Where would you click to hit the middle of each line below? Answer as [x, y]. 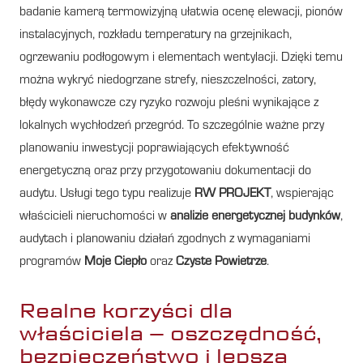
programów [52, 262]
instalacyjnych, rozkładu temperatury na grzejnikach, [156, 35]
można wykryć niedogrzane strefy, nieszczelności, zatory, [168, 81]
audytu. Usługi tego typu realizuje [107, 194]
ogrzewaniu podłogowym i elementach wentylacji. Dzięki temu [181, 58]
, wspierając [302, 194]
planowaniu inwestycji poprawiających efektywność [154, 149]
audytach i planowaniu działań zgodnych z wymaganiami [165, 239]
